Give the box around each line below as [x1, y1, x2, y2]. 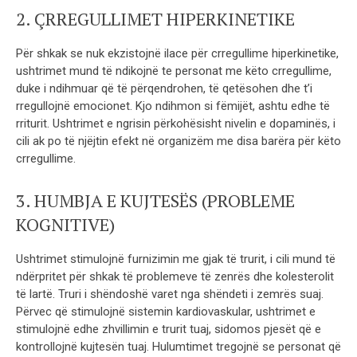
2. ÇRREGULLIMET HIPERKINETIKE [16, 6, 295, 30]
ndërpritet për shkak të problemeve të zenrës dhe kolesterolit [16, 269, 334, 284]
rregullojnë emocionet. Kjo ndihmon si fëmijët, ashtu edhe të [16, 98, 330, 113]
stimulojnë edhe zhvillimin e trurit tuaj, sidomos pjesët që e [16, 321, 321, 336]
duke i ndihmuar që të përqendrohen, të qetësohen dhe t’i [16, 80, 312, 96]
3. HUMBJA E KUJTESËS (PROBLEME [16, 188, 295, 212]
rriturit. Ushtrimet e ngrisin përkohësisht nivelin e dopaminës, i [16, 116, 335, 131]
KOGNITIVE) [16, 212, 115, 236]
